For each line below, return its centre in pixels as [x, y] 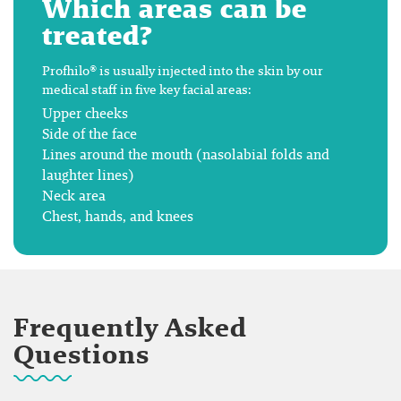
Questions [82, 354]
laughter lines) [88, 175]
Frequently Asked [131, 327]
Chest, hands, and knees [118, 216]
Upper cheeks [85, 113]
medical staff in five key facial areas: [148, 89]
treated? [98, 35]
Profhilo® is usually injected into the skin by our [183, 70]
